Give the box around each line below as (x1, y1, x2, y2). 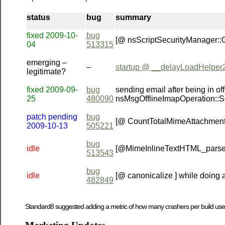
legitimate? (27, 67, 66, 76)
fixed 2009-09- (27, 85, 78, 94)
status (27, 13, 50, 22)
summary (116, 13, 151, 22)
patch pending (27, 112, 77, 121)
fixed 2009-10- (27, 31, 78, 40)
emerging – (27, 58, 67, 67)
